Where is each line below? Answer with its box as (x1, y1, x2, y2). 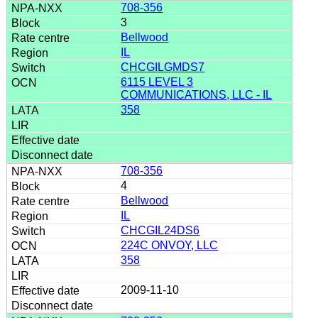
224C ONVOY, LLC (121, 238, 219, 251)
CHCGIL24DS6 (121, 224, 200, 236)
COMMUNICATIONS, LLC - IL (121, 88, 273, 101)
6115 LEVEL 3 (121, 75, 194, 88)
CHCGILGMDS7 (121, 60, 205, 73)
